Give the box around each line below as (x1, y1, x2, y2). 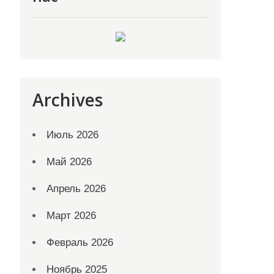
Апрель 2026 (46, 183, 106, 194)
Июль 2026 (46, 129, 99, 141)
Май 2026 (46, 156, 92, 168)
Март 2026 (46, 210, 97, 221)
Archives (32, 88, 103, 111)
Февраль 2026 (46, 237, 114, 248)
